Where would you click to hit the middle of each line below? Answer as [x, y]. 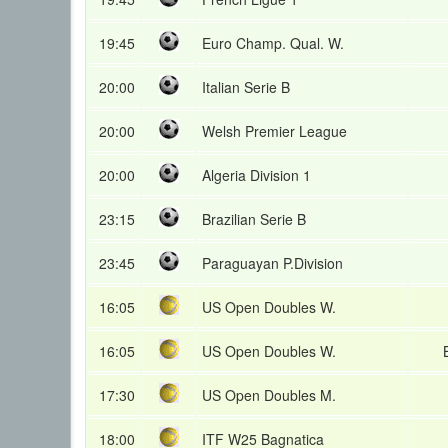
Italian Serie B [246, 87]
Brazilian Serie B [254, 219]
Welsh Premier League [274, 131]
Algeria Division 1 [256, 175]
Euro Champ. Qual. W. [273, 43]
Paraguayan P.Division [272, 263]
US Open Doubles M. [269, 395]
